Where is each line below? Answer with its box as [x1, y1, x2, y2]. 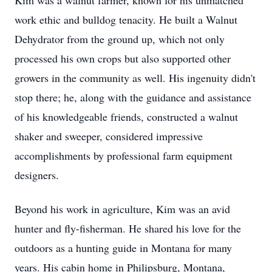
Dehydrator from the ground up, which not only [15, 32, 225, 46]
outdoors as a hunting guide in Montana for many [15, 240, 232, 255]
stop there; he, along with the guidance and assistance [15, 90, 251, 104]
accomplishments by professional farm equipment [15, 148, 233, 163]
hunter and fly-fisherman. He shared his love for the [15, 221, 241, 236]
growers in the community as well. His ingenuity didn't [15, 70, 256, 85]
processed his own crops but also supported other [15, 51, 231, 66]
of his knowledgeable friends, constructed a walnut [15, 109, 238, 124]
